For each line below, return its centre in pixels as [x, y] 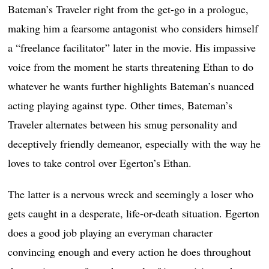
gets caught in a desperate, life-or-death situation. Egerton [134, 213]
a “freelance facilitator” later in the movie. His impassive [132, 48]
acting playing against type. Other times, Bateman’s [120, 105]
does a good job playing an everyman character [110, 233]
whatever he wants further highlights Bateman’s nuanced [131, 86]
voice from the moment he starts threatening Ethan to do [131, 67]
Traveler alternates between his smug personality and [123, 125]
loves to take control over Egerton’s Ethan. [100, 163]
